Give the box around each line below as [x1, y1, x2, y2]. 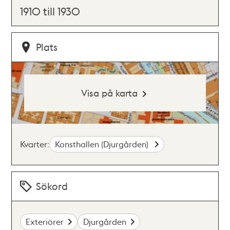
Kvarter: [20, 139, 50, 149]
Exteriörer [26, 216, 64, 227]
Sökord [36, 180, 68, 193]
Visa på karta [81, 87, 138, 99]
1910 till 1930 [20, 4, 81, 18]
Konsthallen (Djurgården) [55, 139, 151, 149]
